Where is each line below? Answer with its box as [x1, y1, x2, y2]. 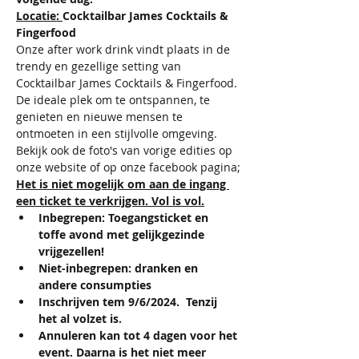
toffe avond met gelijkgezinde [38, 227, 208, 242]
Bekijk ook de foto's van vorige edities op [16, 143, 236, 158]
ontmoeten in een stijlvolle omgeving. [16, 126, 217, 141]
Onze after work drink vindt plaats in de [16, 42, 233, 57]
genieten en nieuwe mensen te [16, 109, 186, 124]
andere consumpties [38, 277, 151, 292]
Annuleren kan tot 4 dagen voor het [38, 328, 240, 343]
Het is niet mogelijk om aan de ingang [16, 176, 229, 192]
